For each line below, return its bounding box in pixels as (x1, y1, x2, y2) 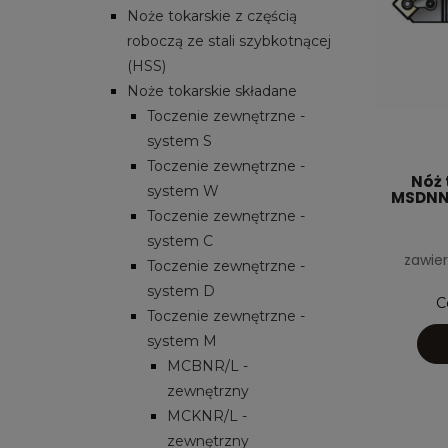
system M (147, 331, 217, 350)
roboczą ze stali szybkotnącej (127, 31, 331, 50)
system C (147, 231, 213, 250)
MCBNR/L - (167, 356, 248, 375)
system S (147, 131, 212, 150)
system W (147, 181, 219, 200)
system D (147, 281, 215, 300)
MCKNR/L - (167, 406, 247, 425)
